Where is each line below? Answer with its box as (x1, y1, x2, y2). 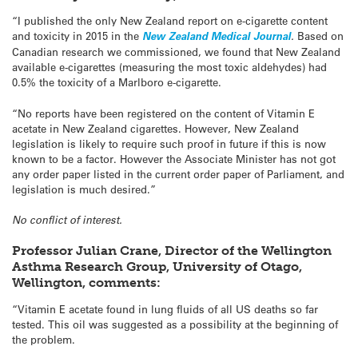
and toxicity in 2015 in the (12, 29, 142, 43)
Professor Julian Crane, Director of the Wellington (12, 242, 332, 258)
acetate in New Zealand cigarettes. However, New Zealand (12, 121, 299, 135)
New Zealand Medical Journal (142, 29, 291, 44)
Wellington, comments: (12, 274, 161, 290)
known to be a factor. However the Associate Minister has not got (12, 151, 336, 165)
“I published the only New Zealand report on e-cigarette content (12, 14, 328, 28)
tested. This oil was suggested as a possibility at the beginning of (12, 316, 338, 331)
